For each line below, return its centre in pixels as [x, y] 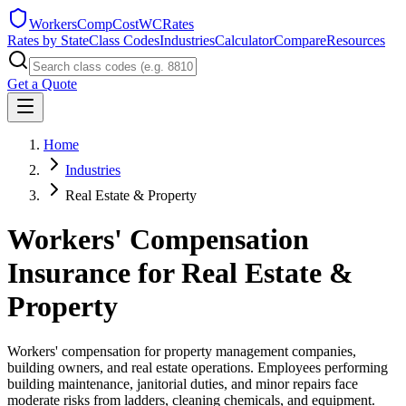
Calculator [244, 40]
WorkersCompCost [84, 24]
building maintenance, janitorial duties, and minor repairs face [183, 383]
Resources [356, 40]
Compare [300, 40]
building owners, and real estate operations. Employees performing [198, 367]
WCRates [166, 24]
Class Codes [124, 40]
